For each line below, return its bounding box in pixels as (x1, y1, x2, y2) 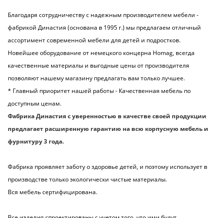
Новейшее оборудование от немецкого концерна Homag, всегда (8, 49, 195, 57)
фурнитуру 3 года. (8, 137, 64, 146)
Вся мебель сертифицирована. (8, 188, 97, 197)
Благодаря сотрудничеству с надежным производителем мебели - (8, 11, 199, 19)
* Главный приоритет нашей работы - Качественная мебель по (8, 87, 191, 95)
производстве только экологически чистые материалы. (8, 175, 167, 184)
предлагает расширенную (8, 125, 91, 133)
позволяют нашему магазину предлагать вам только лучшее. (8, 74, 186, 83)
